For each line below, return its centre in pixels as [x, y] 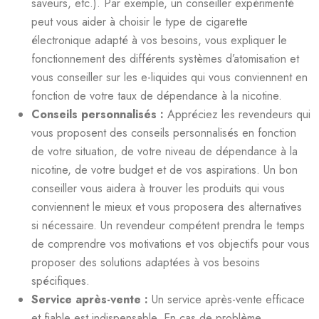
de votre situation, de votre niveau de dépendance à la [164, 151]
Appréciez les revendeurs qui [239, 114]
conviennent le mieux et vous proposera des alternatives [167, 206]
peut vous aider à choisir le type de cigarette [140, 21]
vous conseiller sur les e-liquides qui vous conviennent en [169, 77]
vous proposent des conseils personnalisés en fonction [164, 132]
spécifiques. [61, 281]
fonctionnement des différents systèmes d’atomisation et [165, 58]
